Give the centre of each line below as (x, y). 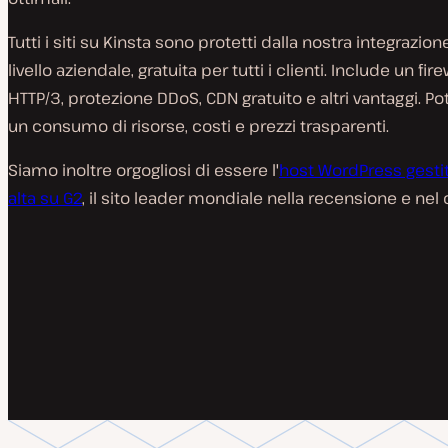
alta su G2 (45, 198)
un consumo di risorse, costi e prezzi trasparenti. (198, 126)
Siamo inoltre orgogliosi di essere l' (143, 170)
